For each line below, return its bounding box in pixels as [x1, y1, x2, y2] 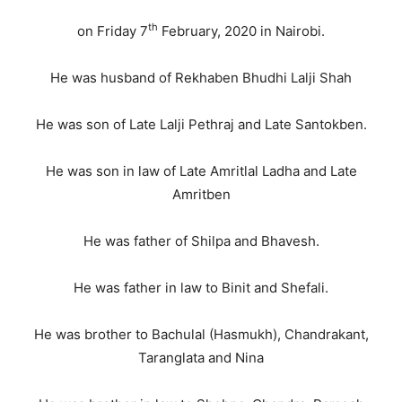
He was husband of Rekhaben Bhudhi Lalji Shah [50, 69, 352, 86]
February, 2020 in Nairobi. [158, 22, 325, 39]
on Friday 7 [77, 22, 148, 39]
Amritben [171, 186, 231, 203]
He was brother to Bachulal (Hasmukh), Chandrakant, [33, 326, 369, 343]
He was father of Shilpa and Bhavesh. [83, 232, 319, 249]
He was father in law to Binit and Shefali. [74, 279, 328, 296]
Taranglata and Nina [138, 349, 264, 366]
